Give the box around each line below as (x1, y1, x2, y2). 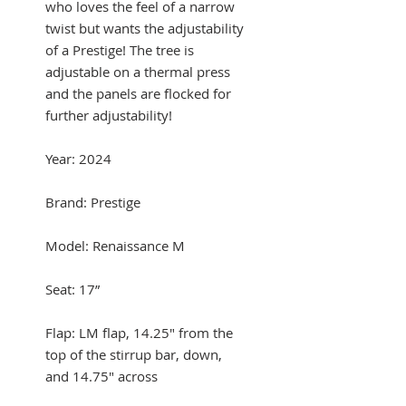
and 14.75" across (45, 367, 158, 386)
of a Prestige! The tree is (45, 41, 194, 60)
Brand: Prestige (45, 193, 140, 212)
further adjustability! (45, 106, 172, 125)
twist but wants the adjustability (45, 19, 244, 38)
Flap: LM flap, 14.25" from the (45, 324, 233, 343)
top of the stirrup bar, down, (45, 345, 222, 364)
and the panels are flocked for (45, 84, 231, 103)
